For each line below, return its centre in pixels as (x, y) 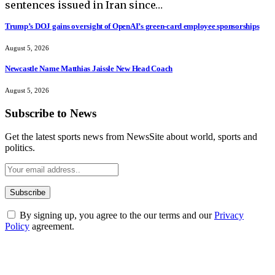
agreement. (52, 227)
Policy (17, 227)
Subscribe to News (51, 113)
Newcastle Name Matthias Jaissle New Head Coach (89, 68)
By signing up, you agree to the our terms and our (116, 215)
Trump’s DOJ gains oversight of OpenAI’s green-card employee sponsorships (132, 26)
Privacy (229, 215)
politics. (20, 148)
